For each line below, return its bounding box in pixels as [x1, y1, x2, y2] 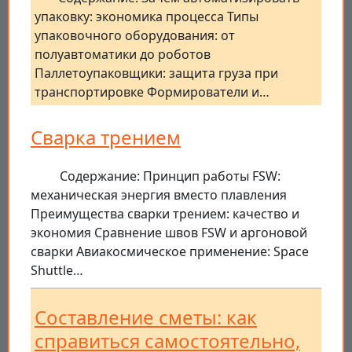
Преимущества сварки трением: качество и [31, 205, 299, 223]
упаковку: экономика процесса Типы [35, 8, 258, 26]
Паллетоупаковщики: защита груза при [35, 64, 278, 82]
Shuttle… [31, 262, 83, 280]
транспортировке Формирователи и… [35, 83, 269, 101]
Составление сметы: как [35, 304, 257, 331]
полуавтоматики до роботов [35, 46, 211, 64]
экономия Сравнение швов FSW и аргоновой [31, 224, 307, 242]
